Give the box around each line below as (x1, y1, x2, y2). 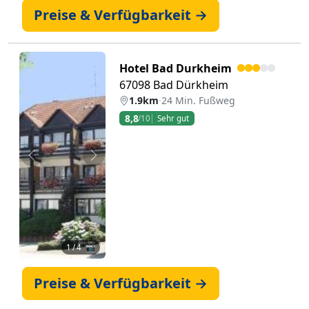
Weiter (92, 154, 128, 170)
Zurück (30, 154, 68, 170)
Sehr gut (157, 112, 189, 123)
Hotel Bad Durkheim (119, 61, 232, 76)
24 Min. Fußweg (161, 94, 236, 107)
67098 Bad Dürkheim (119, 77, 229, 92)
